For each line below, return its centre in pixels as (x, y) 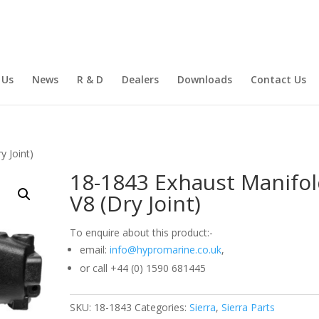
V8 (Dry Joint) (136, 203)
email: (95, 250)
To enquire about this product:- (142, 232)
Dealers (140, 79)
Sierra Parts (249, 307)
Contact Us (278, 79)
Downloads (204, 79)
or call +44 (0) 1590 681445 (143, 268)
